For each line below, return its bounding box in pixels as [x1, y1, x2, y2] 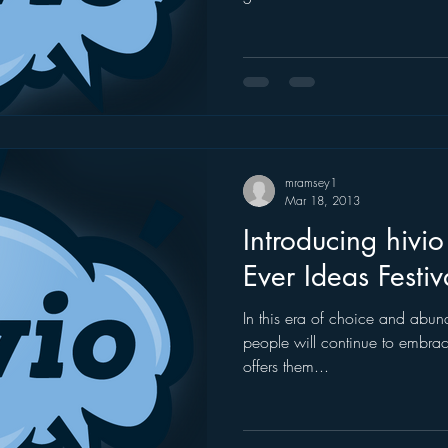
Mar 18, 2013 [285, 192, 360, 209]
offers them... [243, 355, 329, 377]
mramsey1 [285, 174, 337, 191]
